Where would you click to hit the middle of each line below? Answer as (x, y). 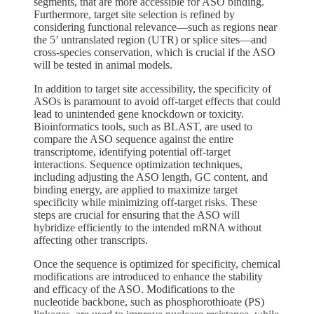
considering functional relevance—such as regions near (155, 27)
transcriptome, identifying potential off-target (132, 151)
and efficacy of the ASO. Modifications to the (134, 289)
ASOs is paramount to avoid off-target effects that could (157, 101)
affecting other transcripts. (91, 240)
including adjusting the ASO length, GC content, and (151, 177)
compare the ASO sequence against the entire (134, 139)
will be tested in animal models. (103, 64)
